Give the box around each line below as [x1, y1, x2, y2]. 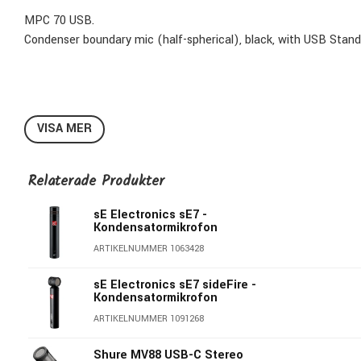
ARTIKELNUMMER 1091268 [93, 313, 205, 326]
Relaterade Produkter [28, 169, 164, 193]
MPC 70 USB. [24, 11, 94, 29]
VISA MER [37, 120, 92, 138]
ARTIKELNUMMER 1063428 [93, 243, 205, 255]
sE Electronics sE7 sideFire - [93, 276, 257, 294]
